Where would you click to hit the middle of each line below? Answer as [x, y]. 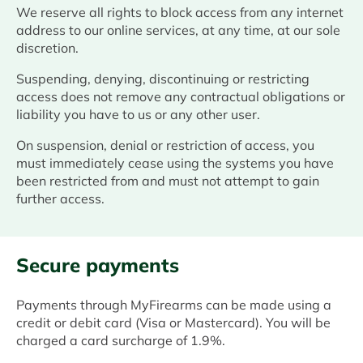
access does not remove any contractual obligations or [181, 97]
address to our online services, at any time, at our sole [178, 30]
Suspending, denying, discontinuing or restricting [163, 79]
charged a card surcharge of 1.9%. [121, 341]
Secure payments [98, 265]
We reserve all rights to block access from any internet [180, 13]
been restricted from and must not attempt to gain [168, 181]
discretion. [47, 48]
